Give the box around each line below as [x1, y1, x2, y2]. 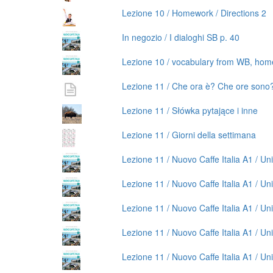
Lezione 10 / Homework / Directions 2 [121, 6, 266, 19]
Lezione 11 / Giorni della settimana [121, 128, 256, 141]
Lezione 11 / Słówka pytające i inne [121, 104, 258, 116]
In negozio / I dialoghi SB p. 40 [121, 30, 239, 43]
